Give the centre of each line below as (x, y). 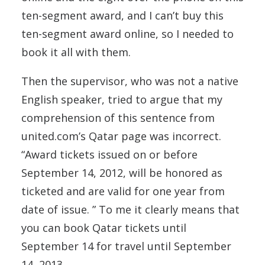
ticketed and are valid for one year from (123, 191)
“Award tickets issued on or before (109, 155)
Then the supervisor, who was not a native (130, 81)
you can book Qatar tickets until (104, 228)
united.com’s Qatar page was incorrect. (121, 136)
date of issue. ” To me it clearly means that (130, 210)
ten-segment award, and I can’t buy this (122, 16)
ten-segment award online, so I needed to (127, 34)
